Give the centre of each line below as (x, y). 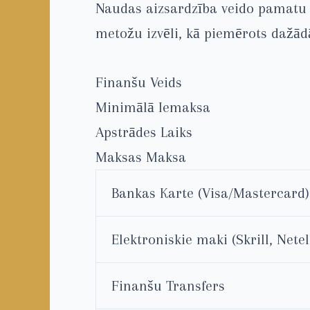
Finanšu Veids (139, 82)
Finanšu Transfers (168, 285)
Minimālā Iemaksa (153, 107)
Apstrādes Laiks (144, 132)
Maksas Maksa (141, 157)
